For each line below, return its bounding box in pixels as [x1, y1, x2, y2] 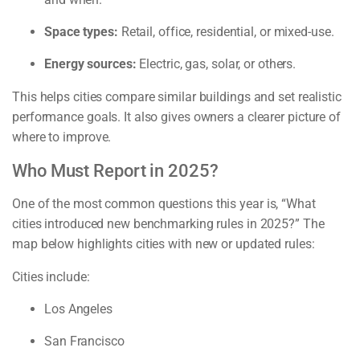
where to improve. [12, 129, 112, 145]
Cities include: [12, 268, 90, 284]
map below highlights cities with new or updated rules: [12, 235, 315, 252]
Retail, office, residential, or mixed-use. [117, 23, 334, 39]
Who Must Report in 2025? [12, 160, 219, 181]
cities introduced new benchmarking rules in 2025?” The [12, 215, 325, 231]
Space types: [44, 23, 118, 39]
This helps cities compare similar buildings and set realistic [12, 88, 342, 104]
